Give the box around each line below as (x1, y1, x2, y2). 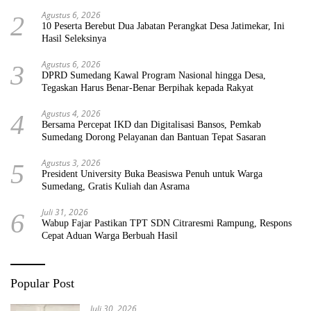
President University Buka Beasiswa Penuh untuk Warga (42, 169, 262, 180)
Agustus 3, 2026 (42, 157, 101, 169)
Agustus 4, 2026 (42, 108, 101, 120)
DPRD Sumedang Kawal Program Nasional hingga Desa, (42, 70, 266, 81)
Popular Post (10, 276, 74, 291)
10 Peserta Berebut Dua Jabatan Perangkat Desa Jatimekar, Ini (42, 21, 285, 32)
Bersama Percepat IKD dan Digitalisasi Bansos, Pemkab (42, 119, 261, 131)
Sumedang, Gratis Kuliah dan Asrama (42, 181, 190, 192)
